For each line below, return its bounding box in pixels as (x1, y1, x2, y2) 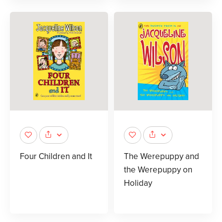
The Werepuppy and (124, 151, 199, 162)
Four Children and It (20, 151, 92, 162)
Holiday (124, 178, 152, 189)
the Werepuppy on (124, 165, 192, 175)
